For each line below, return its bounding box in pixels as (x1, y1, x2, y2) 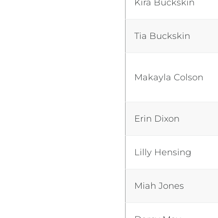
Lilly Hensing (134, 146, 194, 158)
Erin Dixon (134, 113, 180, 124)
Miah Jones (134, 180, 184, 191)
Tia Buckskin (134, 30, 191, 41)
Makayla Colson (134, 72, 204, 83)
